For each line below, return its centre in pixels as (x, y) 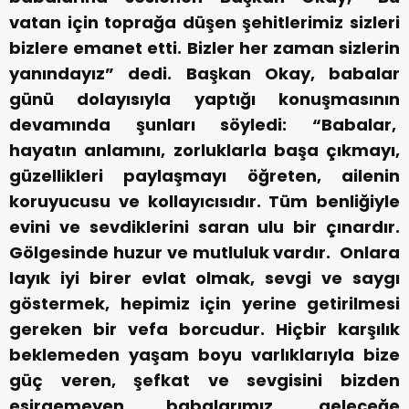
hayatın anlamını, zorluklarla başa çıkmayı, (204, 151)
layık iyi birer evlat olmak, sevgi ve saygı (204, 278)
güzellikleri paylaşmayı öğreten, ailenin (204, 176)
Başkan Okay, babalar (293, 74)
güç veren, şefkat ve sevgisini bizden (204, 381)
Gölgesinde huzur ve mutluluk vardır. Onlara (204, 253)
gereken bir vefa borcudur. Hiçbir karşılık (204, 330)
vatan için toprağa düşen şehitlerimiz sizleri (204, 23)
